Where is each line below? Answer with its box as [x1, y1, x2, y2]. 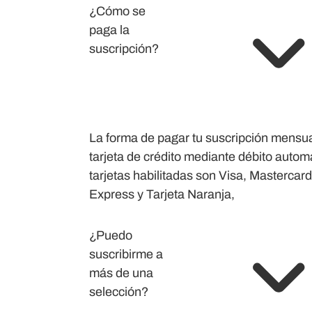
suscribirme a [89, 247, 163, 261]
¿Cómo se [89, 4, 146, 18]
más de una [89, 266, 153, 280]
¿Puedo [89, 228, 132, 242]
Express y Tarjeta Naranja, [89, 187, 235, 201]
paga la [89, 23, 130, 37]
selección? [89, 285, 148, 299]
